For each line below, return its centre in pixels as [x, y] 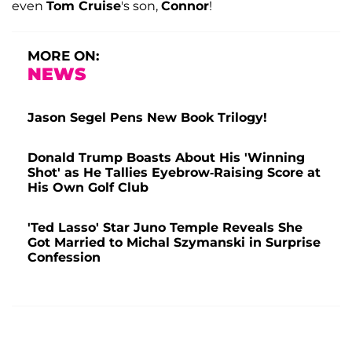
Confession [64, 257]
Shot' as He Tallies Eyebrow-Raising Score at [174, 172]
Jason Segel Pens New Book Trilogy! [147, 117]
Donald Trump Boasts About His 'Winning [166, 157]
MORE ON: [63, 55]
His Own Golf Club [88, 187]
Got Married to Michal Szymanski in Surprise [174, 242]
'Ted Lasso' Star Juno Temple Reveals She [165, 227]
